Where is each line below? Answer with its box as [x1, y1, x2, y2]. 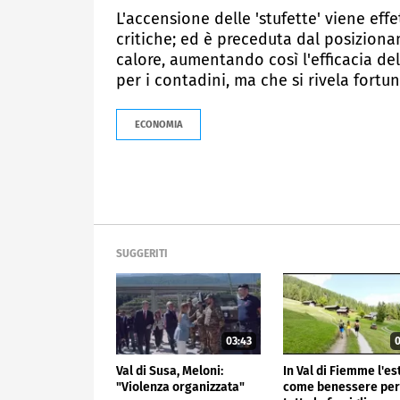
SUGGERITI [116, 246, 168, 260]
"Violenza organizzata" [116, 379, 245, 395]
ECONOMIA [135, 118, 182, 130]
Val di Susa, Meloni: [116, 362, 223, 379]
